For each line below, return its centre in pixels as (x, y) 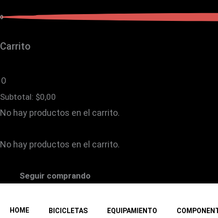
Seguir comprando (55, 176)
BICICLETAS (68, 210)
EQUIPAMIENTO (132, 210)
